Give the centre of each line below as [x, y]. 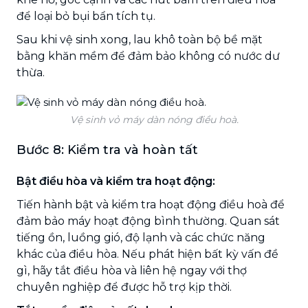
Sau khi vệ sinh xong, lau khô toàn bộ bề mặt [140, 39]
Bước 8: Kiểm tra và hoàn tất [107, 150]
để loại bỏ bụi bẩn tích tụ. [86, 16]
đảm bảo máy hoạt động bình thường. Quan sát [148, 221]
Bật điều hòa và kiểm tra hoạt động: [116, 181]
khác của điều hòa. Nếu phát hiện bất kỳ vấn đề [147, 254]
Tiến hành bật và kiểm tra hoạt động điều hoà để [151, 204]
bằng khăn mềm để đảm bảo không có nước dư [148, 56]
